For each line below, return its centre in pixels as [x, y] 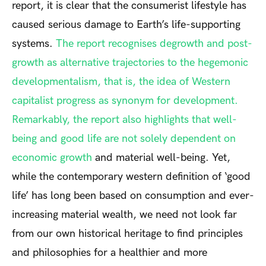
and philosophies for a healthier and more [110, 252]
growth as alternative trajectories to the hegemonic [130, 62]
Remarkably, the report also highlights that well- [124, 119]
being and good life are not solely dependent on [124, 138]
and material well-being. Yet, [161, 157]
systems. [34, 43]
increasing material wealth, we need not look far [124, 214]
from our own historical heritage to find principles [127, 233]
